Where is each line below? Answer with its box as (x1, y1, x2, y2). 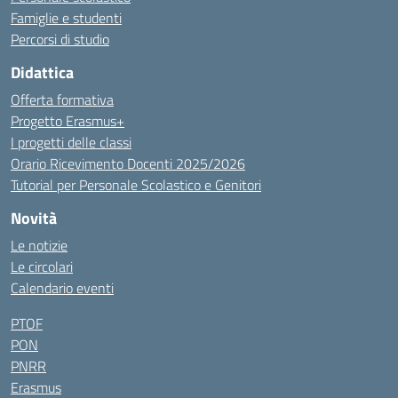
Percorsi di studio (11, 28, 109, 50)
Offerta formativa (11, 89, 114, 110)
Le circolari (11, 256, 73, 277)
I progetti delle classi (11, 131, 131, 153)
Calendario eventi (11, 277, 114, 298)
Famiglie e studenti (11, 7, 122, 28)
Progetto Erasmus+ (11, 110, 124, 131)
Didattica (11, 60, 74, 84)
